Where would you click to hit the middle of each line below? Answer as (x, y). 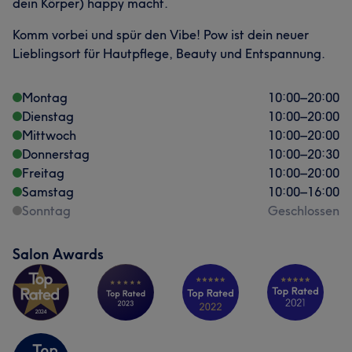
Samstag (48, 192)
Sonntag (46, 211)
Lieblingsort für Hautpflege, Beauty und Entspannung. (169, 53)
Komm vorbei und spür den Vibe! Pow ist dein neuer (161, 35)
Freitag (43, 173)
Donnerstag (56, 154)
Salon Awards (58, 254)
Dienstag (48, 116)
